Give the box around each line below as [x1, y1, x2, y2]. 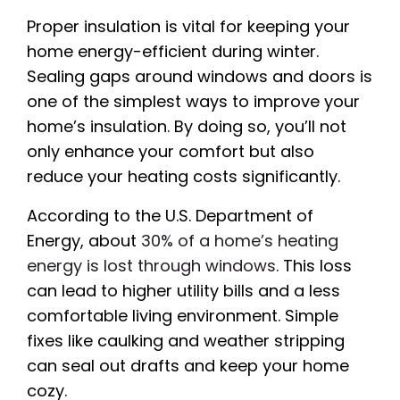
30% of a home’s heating [141, 229, 338, 253]
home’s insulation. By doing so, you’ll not [27, 115, 346, 138]
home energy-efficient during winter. [27, 40, 319, 63]
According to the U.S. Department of [27, 204, 313, 228]
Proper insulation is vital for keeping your [27, 15, 350, 38]
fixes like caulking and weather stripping [27, 329, 345, 353]
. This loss [276, 254, 352, 278]
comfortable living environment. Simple [27, 304, 338, 328]
